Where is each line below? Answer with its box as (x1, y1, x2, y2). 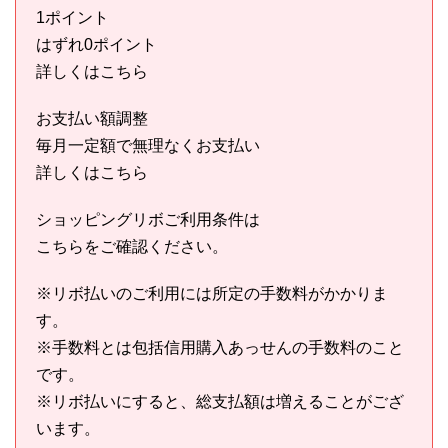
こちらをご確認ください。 (36, 237, 228, 255)
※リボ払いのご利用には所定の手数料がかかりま (36, 284, 388, 302)
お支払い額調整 (36, 109, 148, 127)
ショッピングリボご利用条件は (36, 210, 260, 228)
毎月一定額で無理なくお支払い (36, 136, 260, 154)
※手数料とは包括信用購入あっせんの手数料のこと (36, 338, 404, 356)
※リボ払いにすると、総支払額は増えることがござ (36, 392, 404, 410)
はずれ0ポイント (36, 35, 157, 53)
